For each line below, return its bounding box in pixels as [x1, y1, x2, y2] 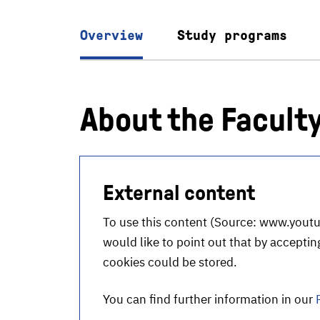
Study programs [177, 27, 287, 43]
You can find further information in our [103, 291, 316, 307]
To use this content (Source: [103, 214, 259, 230]
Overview [80, 27, 143, 43]
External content [103, 181, 255, 204]
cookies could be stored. [103, 254, 237, 270]
